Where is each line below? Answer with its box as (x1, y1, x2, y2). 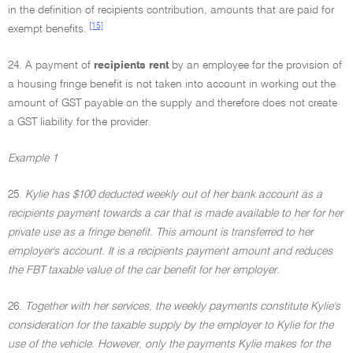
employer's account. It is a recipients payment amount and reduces (8, 246, 333, 257)
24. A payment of (8, 60, 94, 71)
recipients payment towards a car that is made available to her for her (8, 208, 343, 219)
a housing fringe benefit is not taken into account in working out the (8, 79, 336, 90)
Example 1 (8, 153, 58, 164)
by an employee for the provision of (172, 60, 342, 71)
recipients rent (94, 60, 172, 71)
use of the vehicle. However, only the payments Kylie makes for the (8, 339, 330, 350)
